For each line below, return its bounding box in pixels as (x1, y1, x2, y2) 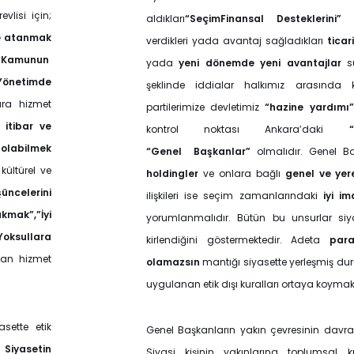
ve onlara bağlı (198, 167, 285, 180)
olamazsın (146, 255, 200, 269)
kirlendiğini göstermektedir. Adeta (146, 233, 330, 247)
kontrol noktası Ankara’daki (146, 122, 349, 136)
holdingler (146, 167, 198, 180)
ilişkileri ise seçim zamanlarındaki (146, 189, 323, 202)
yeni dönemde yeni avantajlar (179, 56, 341, 70)
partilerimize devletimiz (146, 100, 265, 114)
